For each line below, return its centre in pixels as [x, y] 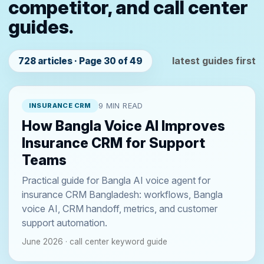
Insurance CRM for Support [113, 143]
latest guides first [214, 61]
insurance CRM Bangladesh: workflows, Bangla [122, 195]
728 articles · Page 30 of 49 [80, 61]
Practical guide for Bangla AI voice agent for [116, 181]
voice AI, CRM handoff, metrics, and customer [119, 209]
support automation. [64, 223]
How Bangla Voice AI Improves [123, 126]
